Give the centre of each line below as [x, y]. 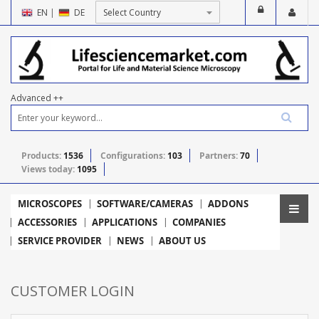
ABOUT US [182, 240]
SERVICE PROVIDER [60, 240]
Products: [42, 155]
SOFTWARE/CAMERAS [145, 203]
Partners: [220, 155]
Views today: [49, 169]
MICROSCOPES [50, 203]
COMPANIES [199, 222]
